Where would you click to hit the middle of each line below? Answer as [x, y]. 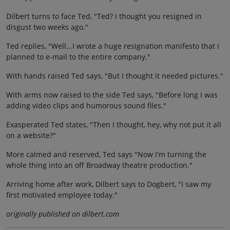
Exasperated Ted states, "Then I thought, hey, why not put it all [114, 124]
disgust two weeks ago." [47, 27]
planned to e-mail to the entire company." [78, 56]
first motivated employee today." [62, 195]
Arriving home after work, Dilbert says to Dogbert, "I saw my [109, 184]
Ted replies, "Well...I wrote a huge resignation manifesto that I [113, 46]
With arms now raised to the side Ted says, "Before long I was [112, 94]
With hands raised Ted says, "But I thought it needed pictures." [115, 75]
